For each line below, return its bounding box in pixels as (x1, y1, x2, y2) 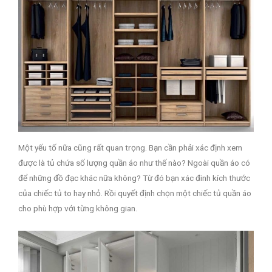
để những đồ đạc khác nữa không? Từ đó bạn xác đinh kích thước (18, 172, 250, 183)
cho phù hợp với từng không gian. (18, 203, 137, 213)
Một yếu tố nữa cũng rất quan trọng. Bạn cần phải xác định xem (18, 142, 242, 152)
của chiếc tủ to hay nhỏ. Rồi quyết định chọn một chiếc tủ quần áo (18, 188, 251, 198)
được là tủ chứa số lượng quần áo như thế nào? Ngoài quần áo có (18, 157, 250, 168)
